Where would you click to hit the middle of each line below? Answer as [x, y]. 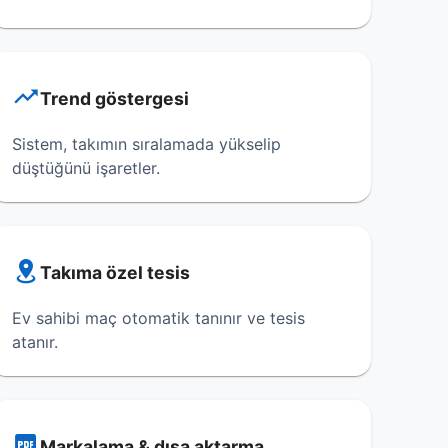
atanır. [35, 342]
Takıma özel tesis [115, 272]
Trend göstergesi [115, 98]
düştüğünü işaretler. [86, 168]
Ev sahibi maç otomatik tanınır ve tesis [159, 318]
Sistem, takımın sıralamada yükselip [147, 144]
